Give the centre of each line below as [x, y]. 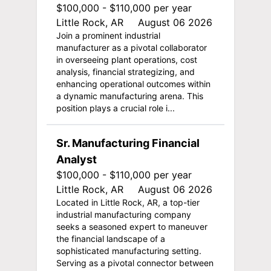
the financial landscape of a [110, 238]
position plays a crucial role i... [115, 108]
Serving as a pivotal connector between [135, 263]
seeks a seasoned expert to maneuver [132, 226]
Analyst [76, 159]
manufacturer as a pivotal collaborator [131, 47]
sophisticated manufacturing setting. [129, 250]
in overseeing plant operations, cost [126, 59]
